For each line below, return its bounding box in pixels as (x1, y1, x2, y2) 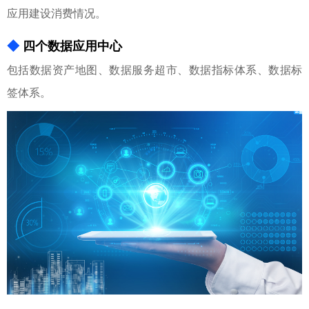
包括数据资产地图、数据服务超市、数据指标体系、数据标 (7, 64, 302, 76)
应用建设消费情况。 (7, 8, 106, 19)
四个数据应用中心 (23, 39, 122, 53)
